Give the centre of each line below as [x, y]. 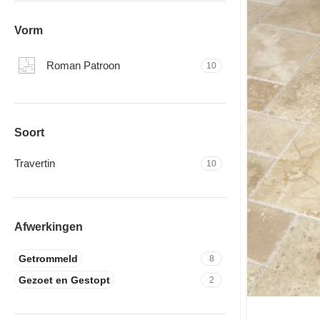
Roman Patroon [83, 65]
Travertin [35, 163]
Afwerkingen [49, 227]
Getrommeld [48, 258]
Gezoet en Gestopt [64, 280]
